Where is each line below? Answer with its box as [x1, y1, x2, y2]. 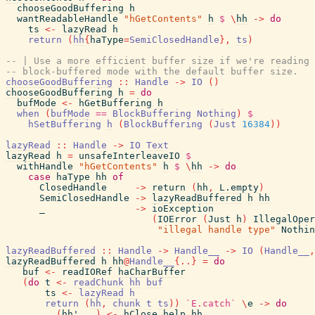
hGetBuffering [79, 98, 152, 108]
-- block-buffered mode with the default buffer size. [6, 66, 298, 77]
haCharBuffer [118, 266, 186, 277]
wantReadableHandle [17, 13, 118, 24]
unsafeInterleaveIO [79, 150, 180, 161]
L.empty [219, 182, 259, 193]
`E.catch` [186, 298, 236, 309]
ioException [152, 203, 214, 214]
